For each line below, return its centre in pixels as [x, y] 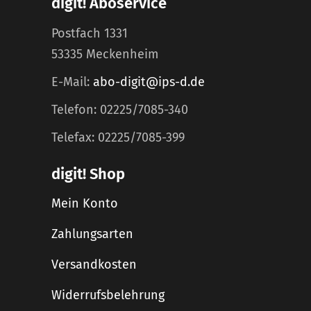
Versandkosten [94, 264]
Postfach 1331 [90, 33]
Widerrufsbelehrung [108, 295]
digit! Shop [88, 174]
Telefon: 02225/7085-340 [120, 110]
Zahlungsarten [92, 234]
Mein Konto [85, 203]
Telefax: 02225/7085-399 [118, 137]
